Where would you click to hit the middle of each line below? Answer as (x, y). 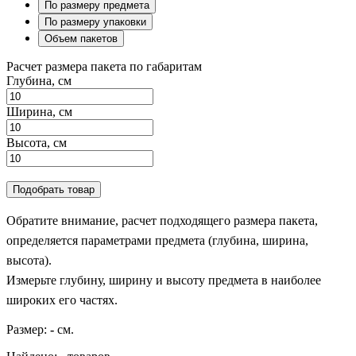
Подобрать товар (54, 189)
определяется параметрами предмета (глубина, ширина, (157, 240)
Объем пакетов (81, 38)
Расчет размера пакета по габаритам (104, 66)
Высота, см (37, 142)
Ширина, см (39, 111)
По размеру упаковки (95, 21)
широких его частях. (62, 300)
